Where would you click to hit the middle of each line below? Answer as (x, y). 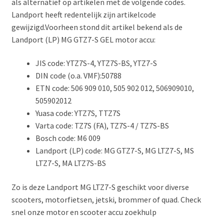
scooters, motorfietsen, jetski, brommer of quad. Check (106, 200)
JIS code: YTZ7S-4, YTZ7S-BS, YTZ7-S (96, 63)
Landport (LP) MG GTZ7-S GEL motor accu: (83, 39)
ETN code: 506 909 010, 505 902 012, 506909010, (114, 88)
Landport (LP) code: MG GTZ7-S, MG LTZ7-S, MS (114, 151)
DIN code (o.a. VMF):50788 (78, 76)
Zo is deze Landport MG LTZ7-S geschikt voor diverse (100, 187)
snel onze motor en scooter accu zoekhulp (84, 212)
